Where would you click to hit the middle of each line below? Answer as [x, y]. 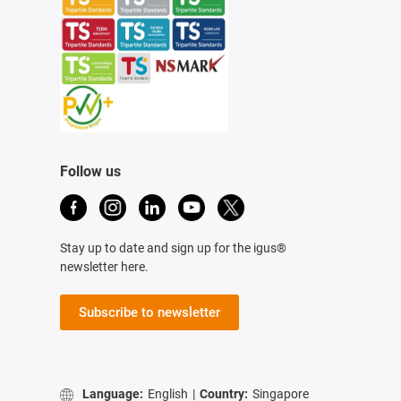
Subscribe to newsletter [149, 312]
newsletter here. [104, 266]
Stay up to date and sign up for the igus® [173, 247]
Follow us [90, 171]
